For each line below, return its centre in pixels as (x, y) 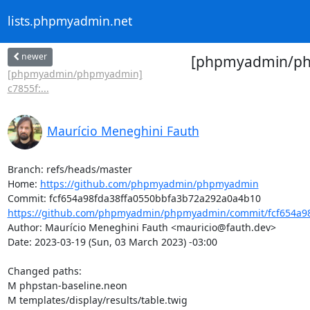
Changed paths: (46, 271)
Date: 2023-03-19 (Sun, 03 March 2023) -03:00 (112, 241)
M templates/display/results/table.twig (97, 300)
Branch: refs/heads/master (70, 169)
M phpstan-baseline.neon (67, 285)
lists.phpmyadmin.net (70, 21)
